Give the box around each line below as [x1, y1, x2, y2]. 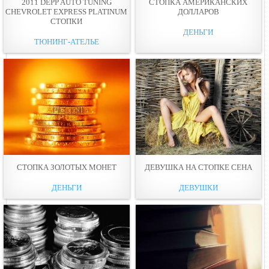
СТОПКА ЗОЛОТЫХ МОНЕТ [16, 162, 116, 172]
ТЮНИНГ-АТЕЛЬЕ [34, 37, 99, 46]
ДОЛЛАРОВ [177, 7, 219, 16]
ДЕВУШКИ [178, 183, 218, 192]
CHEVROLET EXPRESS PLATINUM [5, 7, 128, 16]
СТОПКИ [50, 16, 83, 26]
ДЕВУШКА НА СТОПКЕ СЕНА [144, 162, 252, 172]
